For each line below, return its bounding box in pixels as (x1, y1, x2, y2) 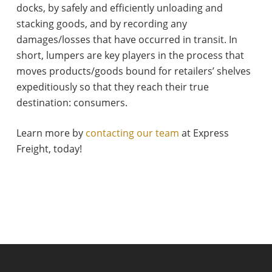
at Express (178, 126, 229, 140)
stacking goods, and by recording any (16, 17, 187, 31)
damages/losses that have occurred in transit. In (16, 33, 237, 47)
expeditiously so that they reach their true (16, 80, 209, 94)
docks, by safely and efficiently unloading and (16, 1, 223, 15)
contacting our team (85, 126, 179, 140)
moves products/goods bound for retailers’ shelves (16, 64, 251, 78)
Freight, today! (16, 142, 82, 156)
